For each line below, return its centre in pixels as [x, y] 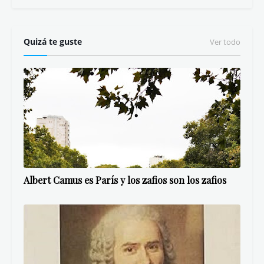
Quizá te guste [53, 42]
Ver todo [225, 42]
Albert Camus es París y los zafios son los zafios [125, 180]
